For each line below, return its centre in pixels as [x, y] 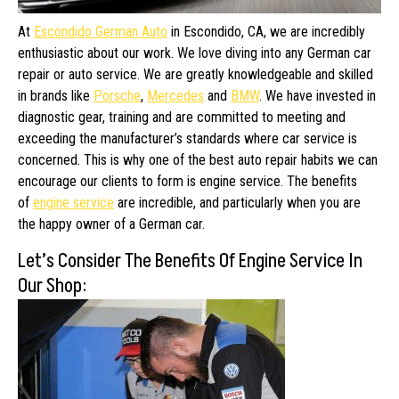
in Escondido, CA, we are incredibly [266, 31]
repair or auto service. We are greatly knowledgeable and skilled [195, 74]
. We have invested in [318, 95]
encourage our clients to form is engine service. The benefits [187, 181]
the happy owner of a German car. [111, 224]
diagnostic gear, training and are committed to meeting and [182, 117]
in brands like [56, 95]
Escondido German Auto [101, 31]
